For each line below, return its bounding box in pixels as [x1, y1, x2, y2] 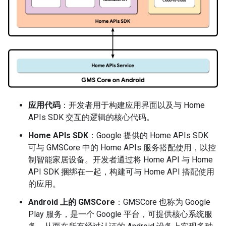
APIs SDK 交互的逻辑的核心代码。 [28, 112, 154, 123]
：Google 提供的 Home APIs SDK [88, 131, 208, 141]
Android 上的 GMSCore [28, 197, 115, 207]
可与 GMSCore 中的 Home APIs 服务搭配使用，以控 [28, 143, 216, 153]
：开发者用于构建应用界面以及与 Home [61, 100, 205, 110]
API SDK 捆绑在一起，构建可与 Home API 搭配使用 [28, 167, 214, 177]
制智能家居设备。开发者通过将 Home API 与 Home [28, 155, 213, 165]
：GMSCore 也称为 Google [115, 197, 210, 207]
